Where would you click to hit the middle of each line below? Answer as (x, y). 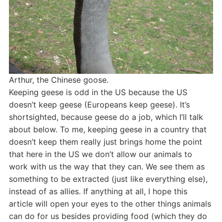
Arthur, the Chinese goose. (58, 80)
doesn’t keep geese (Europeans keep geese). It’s (99, 105)
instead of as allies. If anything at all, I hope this (98, 192)
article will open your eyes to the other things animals (110, 204)
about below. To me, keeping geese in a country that (108, 130)
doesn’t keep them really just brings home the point (105, 142)
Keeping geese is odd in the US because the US (98, 92)
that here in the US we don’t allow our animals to (100, 154)
